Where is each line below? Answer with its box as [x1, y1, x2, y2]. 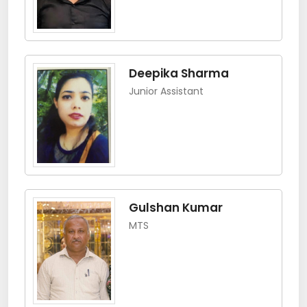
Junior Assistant [129, 84, 204, 99]
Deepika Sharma [129, 65, 229, 82]
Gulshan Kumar [129, 199, 223, 217]
